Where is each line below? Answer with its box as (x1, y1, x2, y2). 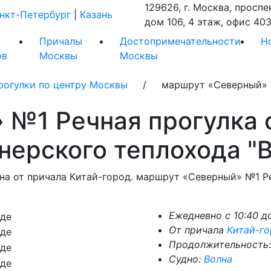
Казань (80, 8, 113, 21)
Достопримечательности (119, 35, 241, 47)
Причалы (39, 35, 83, 47)
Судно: (169, 253, 204, 265)
